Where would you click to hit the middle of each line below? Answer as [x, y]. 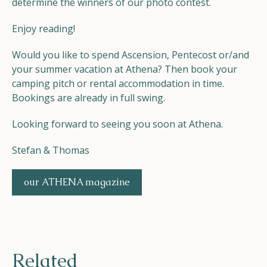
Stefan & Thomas [51, 150]
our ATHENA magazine [77, 182]
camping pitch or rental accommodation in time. [118, 83]
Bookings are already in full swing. [89, 98]
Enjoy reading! [44, 29]
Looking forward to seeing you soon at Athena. [117, 124]
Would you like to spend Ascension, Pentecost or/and [131, 55]
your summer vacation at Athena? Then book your [125, 69]
